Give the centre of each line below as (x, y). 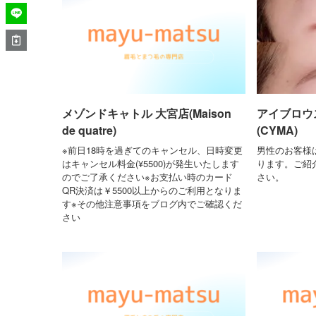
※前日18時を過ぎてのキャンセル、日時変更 (152, 150)
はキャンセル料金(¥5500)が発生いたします (151, 164)
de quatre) (89, 130)
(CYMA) (277, 130)
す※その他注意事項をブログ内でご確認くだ (152, 204)
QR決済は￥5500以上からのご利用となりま (152, 190)
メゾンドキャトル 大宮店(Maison (147, 113)
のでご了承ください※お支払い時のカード (147, 177)
